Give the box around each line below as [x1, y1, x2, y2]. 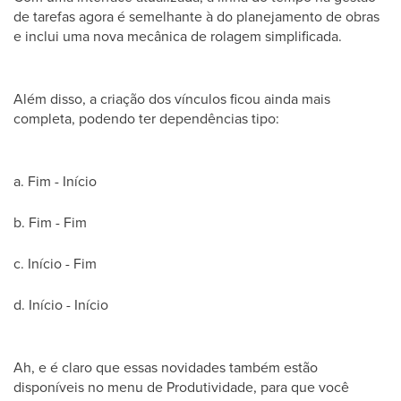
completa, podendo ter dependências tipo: [13, 108, 279, 129]
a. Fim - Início [13, 171, 97, 192]
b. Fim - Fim [13, 212, 87, 233]
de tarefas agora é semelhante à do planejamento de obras [13, 6, 380, 27]
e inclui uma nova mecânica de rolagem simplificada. [13, 26, 342, 47]
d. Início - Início [13, 294, 108, 315]
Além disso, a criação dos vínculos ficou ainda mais [13, 89, 330, 109]
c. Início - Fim [13, 253, 97, 274]
